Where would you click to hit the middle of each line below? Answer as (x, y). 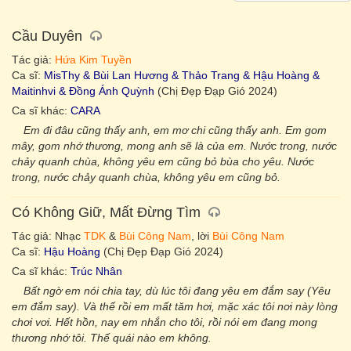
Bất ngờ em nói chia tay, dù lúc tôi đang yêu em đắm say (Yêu (177, 291)
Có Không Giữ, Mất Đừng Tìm (108, 212)
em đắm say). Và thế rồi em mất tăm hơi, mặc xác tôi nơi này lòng (175, 306)
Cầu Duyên (49, 36)
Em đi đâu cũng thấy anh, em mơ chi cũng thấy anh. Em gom (175, 130)
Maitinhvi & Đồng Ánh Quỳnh (83, 91)
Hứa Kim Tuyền (93, 60)
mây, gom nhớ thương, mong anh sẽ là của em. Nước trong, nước (174, 146)
